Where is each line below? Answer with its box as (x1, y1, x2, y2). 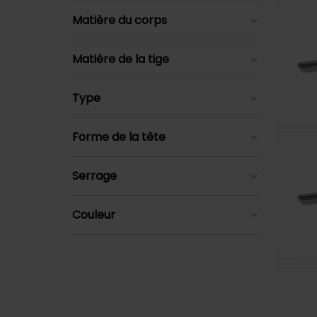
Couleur (72, 207, 115, 223)
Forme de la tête (72, 129, 166, 145)
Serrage (72, 168, 117, 184)
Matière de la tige (72, 51, 169, 67)
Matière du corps (72, 12, 167, 28)
